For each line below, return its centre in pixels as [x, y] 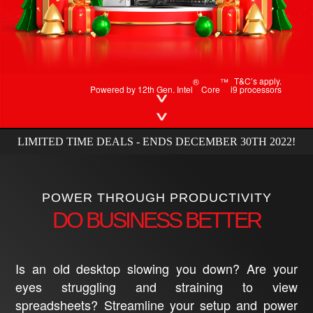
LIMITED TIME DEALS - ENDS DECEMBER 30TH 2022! [156, 141]
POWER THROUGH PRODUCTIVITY [156, 198]
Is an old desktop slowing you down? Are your [156, 268]
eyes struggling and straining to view [156, 286]
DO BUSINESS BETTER [156, 220]
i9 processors [255, 89]
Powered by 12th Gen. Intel [142, 89]
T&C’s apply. [258, 80]
